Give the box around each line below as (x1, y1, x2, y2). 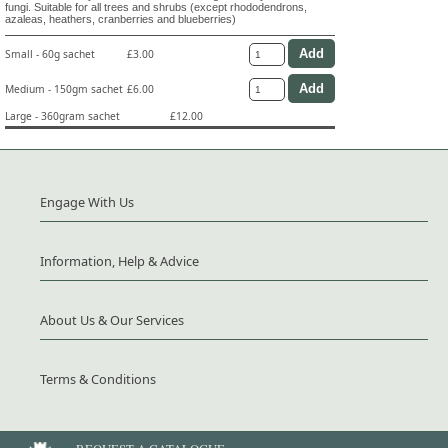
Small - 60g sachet (5, 46, 95, 61)
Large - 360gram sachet (5, 109, 120, 124)
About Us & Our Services (40, 311, 184, 330)
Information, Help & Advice (40, 252, 199, 271)
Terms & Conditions (40, 370, 156, 389)
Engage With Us (40, 193, 134, 212)
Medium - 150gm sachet (5, 81, 123, 96)
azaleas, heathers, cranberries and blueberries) (5, 13, 236, 26)
